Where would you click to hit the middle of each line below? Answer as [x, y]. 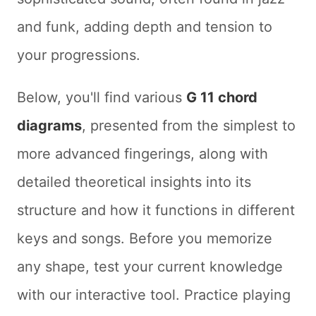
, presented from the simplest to [189, 126]
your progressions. [79, 55]
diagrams [49, 126]
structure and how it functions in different [156, 210]
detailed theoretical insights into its [134, 182]
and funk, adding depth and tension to [145, 27]
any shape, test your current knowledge [150, 267]
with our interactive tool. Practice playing [154, 295]
